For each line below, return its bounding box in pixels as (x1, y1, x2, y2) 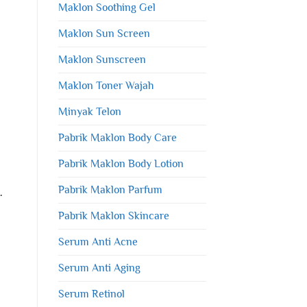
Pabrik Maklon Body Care (58, 131, 177, 144)
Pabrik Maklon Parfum (58, 183, 162, 196)
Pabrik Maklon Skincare (58, 209, 169, 222)
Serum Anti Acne (58, 235, 138, 248)
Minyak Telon (58, 105, 121, 118)
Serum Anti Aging (58, 261, 140, 274)
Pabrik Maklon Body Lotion (58, 157, 184, 170)
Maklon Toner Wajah (58, 79, 153, 92)
